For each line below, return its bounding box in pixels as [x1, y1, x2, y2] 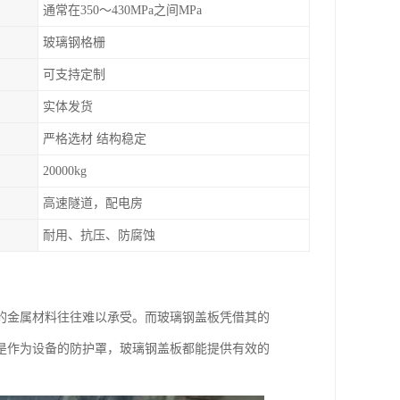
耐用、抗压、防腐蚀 [43, 229, 155, 242]
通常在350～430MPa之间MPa [43, 4, 202, 17]
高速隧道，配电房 [43, 196, 143, 210]
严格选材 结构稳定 [43, 132, 146, 146]
